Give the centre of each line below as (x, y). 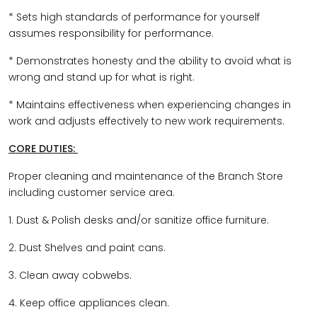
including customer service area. (93, 192)
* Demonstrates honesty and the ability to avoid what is (150, 61)
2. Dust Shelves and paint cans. (88, 248)
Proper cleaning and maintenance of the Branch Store (146, 176)
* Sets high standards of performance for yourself (134, 17)
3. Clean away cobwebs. (71, 275)
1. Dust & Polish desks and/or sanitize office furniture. (139, 220)
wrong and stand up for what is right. (103, 77)
